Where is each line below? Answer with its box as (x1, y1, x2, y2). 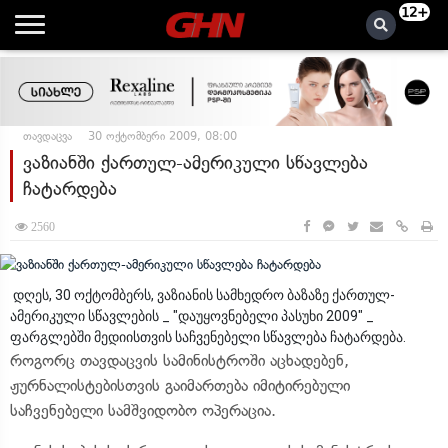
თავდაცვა (23, 129, 72, 143)
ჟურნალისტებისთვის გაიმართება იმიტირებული (10, 375, 350, 395)
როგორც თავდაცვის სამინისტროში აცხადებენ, (10, 350, 349, 370)
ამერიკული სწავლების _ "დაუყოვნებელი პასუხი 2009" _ (10, 307, 374, 324)
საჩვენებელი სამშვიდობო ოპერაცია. (10, 400, 276, 420)
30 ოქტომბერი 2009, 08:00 (88, 129, 237, 143)
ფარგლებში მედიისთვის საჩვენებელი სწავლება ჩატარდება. (10, 328, 409, 345)
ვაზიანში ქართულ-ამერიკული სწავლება (23, 151, 368, 174)
